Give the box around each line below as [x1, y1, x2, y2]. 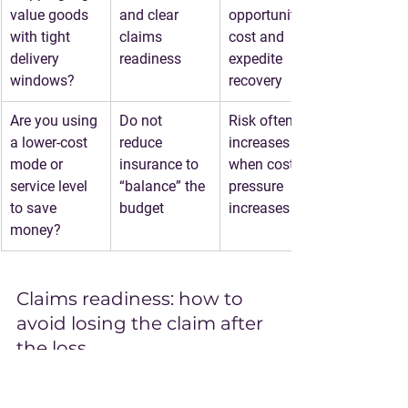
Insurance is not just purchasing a [16, 362, 237, 380]
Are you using [10, 112, 101, 129]
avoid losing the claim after [16, 312, 268, 334]
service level [10, 178, 91, 195]
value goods [10, 6, 92, 24]
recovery [229, 72, 282, 89]
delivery [10, 50, 63, 67]
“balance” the [119, 178, 209, 195]
